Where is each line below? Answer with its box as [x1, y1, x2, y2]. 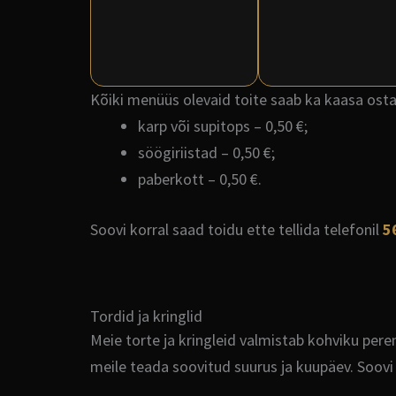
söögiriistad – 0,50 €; [138, 142, 275, 163]
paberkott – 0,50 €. [138, 169, 262, 189]
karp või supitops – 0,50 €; [138, 116, 308, 136]
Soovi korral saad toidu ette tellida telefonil [90, 219, 383, 240]
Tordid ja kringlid [90, 306, 202, 326]
